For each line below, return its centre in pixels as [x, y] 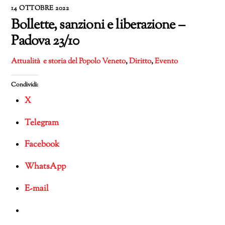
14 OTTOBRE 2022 [40, 8]
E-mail [37, 189]
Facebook [42, 145]
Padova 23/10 [45, 41]
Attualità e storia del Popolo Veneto [69, 61]
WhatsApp [45, 167]
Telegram [42, 123]
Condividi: [25, 85]
